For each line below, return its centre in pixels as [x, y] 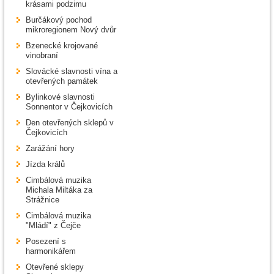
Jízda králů [45, 165]
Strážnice [43, 200]
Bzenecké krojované [62, 46]
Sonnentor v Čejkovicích [69, 107]
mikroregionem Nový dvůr [71, 30]
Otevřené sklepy [55, 267]
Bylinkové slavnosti [60, 97]
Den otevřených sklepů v [70, 123]
